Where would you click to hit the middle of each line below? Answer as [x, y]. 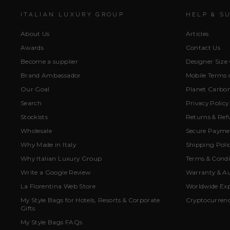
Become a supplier [49, 62]
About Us [35, 34]
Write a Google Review [56, 172]
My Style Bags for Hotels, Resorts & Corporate [90, 200]
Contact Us [203, 48]
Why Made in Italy [48, 145]
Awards [32, 48]
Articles [197, 34]
